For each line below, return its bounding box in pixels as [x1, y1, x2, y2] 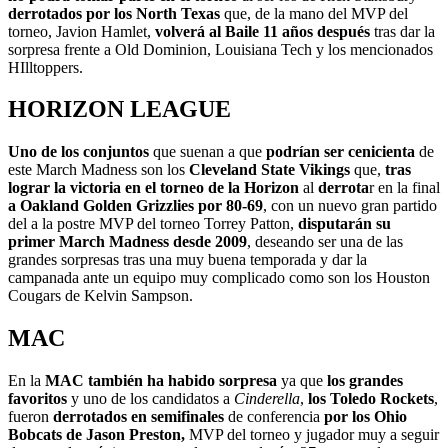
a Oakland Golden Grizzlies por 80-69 [8, 197, 263, 215]
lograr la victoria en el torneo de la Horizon [8, 179, 299, 197]
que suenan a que [149, 143, 266, 161]
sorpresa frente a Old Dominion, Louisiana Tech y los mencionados [8, 40, 433, 58]
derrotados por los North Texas [8, 4, 220, 22]
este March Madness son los [8, 161, 189, 179]
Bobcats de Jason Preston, [8, 426, 185, 444]
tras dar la [370, 22, 435, 40]
